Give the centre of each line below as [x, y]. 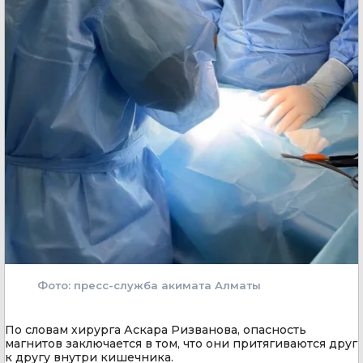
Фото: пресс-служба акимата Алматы [149, 286]
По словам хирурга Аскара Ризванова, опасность [156, 330]
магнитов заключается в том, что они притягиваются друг [181, 344]
